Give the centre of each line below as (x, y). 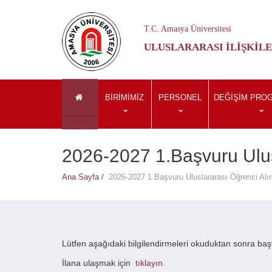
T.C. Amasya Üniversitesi (188, 29)
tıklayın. (150, 263)
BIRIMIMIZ (124, 97)
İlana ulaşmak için (99, 263)
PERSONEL (180, 97)
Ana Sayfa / (85, 177)
